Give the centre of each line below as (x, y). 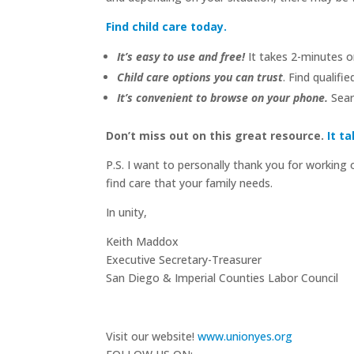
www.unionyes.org (245, 337)
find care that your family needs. (190, 183)
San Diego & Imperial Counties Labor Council (222, 278)
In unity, (127, 213)
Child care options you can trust (200, 77)
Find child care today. (167, 27)
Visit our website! (152, 337)
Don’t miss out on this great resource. (215, 136)
